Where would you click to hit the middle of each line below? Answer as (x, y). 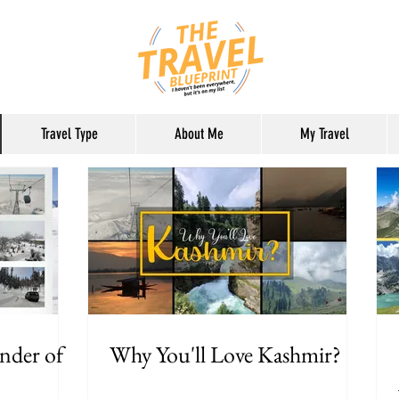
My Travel (324, 134)
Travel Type (69, 134)
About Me (199, 134)
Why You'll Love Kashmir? (225, 354)
